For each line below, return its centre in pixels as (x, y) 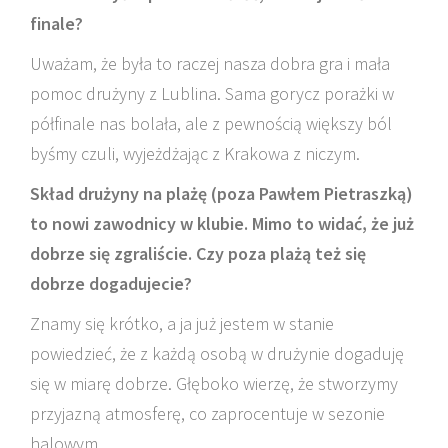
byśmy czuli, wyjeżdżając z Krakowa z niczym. (195, 154)
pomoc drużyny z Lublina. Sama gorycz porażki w (212, 94)
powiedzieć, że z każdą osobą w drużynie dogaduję (217, 354)
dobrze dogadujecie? (111, 284)
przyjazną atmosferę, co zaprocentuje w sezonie (207, 414)
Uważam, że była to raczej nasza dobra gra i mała (210, 64)
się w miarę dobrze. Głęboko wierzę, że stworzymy (214, 384)
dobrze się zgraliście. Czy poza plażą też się (198, 254)
